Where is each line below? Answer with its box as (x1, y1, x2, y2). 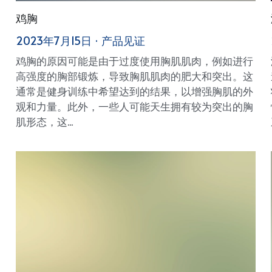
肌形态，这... (15, 114, 73, 129)
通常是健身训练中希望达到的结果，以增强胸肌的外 (15, 83, 253, 98)
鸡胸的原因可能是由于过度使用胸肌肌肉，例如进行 (15, 53, 253, 68)
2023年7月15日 (15, 32, 92, 48)
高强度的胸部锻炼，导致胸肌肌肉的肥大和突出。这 (15, 68, 253, 83)
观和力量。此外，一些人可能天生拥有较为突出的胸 (15, 98, 253, 114)
